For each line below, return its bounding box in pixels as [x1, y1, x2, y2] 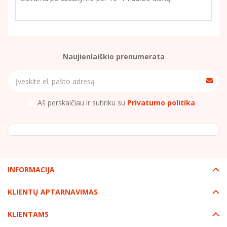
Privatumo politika [127, 98, 195, 107]
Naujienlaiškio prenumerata [62, 52, 165, 61]
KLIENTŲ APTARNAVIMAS [8, 187, 98, 197]
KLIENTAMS [8, 209, 49, 219]
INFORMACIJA [8, 165, 55, 174]
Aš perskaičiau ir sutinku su [37, 98, 127, 107]
